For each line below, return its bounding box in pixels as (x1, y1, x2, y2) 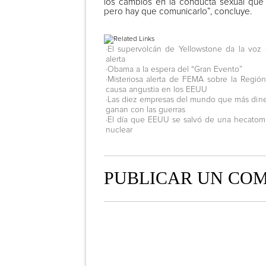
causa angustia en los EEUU (105, 84, 207, 94)
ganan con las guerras (105, 104, 185, 115)
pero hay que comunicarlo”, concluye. (103, 6, 252, 17)
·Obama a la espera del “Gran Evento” (105, 64, 242, 74)
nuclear (105, 125, 132, 135)
